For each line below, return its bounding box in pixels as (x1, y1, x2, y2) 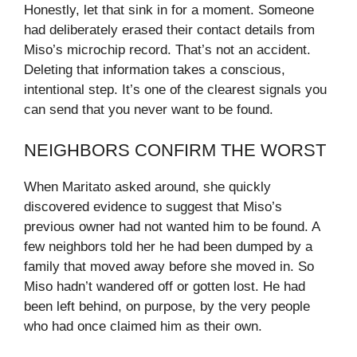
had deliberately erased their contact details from (24, 22, 315, 38)
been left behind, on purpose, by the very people (24, 298, 310, 314)
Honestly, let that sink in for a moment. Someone (24, 2, 314, 18)
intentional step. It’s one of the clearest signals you (24, 82, 327, 98)
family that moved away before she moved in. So (24, 258, 314, 274)
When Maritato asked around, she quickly (24, 178, 271, 194)
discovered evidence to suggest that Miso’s (24, 198, 282, 214)
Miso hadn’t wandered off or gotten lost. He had (24, 278, 305, 294)
